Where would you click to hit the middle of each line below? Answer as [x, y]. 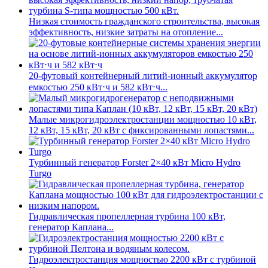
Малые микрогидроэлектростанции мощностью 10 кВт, [143, 120]
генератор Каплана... [71, 227]
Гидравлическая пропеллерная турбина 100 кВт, [127, 217]
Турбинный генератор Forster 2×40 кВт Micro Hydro [135, 163]
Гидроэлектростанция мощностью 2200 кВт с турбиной [142, 260]
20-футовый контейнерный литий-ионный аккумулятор [143, 76]
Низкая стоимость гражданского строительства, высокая [144, 22]
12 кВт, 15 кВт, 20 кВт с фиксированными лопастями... [141, 130]
